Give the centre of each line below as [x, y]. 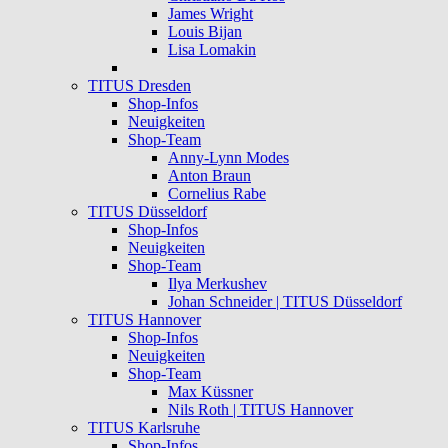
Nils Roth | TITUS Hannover [260, 410]
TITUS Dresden [139, 86]
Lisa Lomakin [212, 50]
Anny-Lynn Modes [228, 158]
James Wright [210, 14]
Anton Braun [209, 176]
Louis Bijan [205, 32]
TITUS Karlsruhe [144, 428]
